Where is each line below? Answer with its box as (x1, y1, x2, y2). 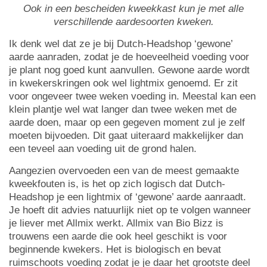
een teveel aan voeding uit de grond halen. (9, 143, 197, 155)
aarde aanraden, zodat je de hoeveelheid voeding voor (9, 51, 249, 63)
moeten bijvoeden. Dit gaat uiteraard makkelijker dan (9, 130, 243, 142)
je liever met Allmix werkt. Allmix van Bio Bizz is (9, 218, 223, 229)
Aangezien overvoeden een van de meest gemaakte (9, 165, 239, 177)
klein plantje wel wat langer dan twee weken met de (9, 104, 237, 116)
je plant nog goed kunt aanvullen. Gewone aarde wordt (9, 64, 250, 76)
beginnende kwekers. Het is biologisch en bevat (9, 244, 221, 256)
